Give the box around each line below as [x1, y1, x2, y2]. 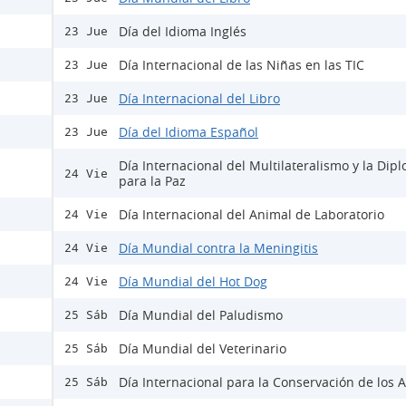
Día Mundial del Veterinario [119, 340, 286, 358]
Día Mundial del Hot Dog [119, 273, 267, 291]
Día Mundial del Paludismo [119, 306, 283, 324]
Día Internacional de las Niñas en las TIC [119, 56, 364, 74]
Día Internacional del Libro [119, 90, 280, 108]
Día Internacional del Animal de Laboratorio [119, 206, 384, 224]
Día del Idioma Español [119, 123, 258, 141]
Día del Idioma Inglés [119, 23, 246, 41]
